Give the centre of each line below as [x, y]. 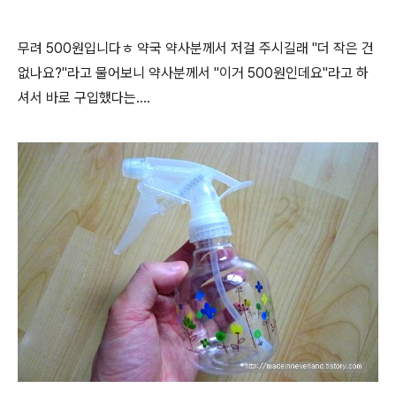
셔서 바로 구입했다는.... [84, 98]
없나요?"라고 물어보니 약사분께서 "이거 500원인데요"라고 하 [193, 73]
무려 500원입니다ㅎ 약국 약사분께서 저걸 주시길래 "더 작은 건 [196, 48]
